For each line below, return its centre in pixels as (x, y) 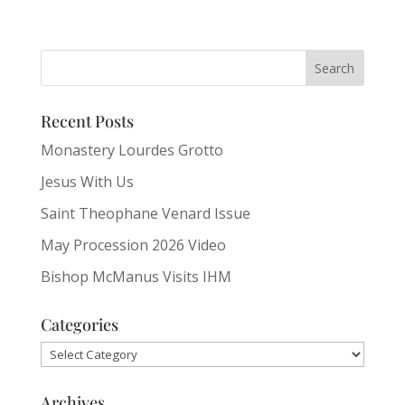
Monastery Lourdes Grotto (132, 150)
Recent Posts (87, 121)
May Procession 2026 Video (133, 245)
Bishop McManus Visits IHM (136, 277)
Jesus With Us (87, 182)
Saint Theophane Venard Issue (145, 213)
